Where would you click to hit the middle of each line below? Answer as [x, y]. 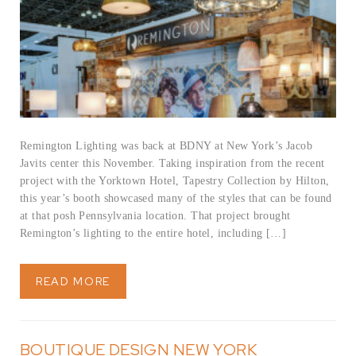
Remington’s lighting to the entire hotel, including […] [153, 234]
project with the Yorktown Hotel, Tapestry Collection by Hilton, [175, 181]
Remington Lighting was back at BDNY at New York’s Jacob [166, 146]
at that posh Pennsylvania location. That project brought [155, 216]
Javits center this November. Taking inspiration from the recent [172, 164]
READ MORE [74, 282]
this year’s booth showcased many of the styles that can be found [176, 199]
